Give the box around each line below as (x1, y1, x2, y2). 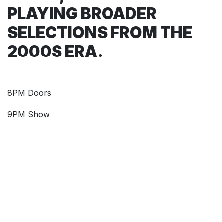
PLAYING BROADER (7, 3, 157, 23)
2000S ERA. (7, 41, 106, 61)
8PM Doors (7, 87, 51, 98)
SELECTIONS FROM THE (7, 22, 192, 42)
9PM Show (7, 109, 50, 119)
